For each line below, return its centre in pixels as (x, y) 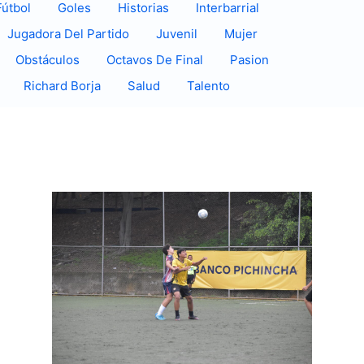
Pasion (249, 59)
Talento (208, 85)
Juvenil (177, 33)
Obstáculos (48, 59)
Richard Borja (62, 85)
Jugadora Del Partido (68, 33)
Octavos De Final (155, 59)
